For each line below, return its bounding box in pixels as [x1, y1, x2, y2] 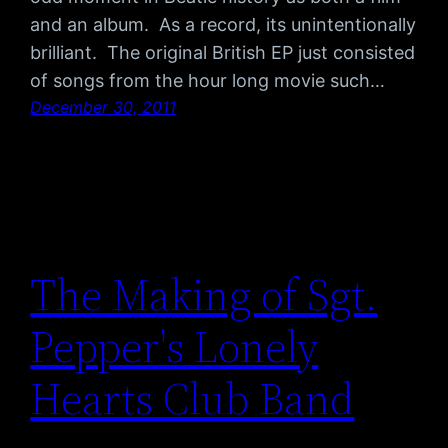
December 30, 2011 [30, 97, 177, 118]
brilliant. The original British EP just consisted [30, 42, 416, 64]
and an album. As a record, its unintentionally [30, 14, 417, 36]
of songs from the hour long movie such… [30, 70, 386, 92]
